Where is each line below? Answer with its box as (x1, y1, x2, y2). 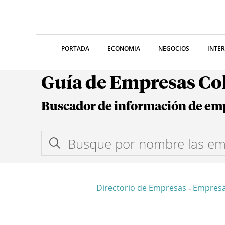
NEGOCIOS (158, 44, 189, 53)
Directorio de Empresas (96, 182, 186, 193)
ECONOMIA (107, 44, 140, 53)
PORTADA (61, 44, 89, 53)
